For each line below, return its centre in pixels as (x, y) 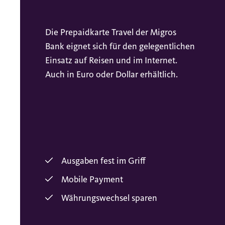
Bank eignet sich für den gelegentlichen (120, 46)
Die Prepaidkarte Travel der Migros (111, 32)
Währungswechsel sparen (109, 198)
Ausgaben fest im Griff (103, 161)
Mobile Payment (92, 180)
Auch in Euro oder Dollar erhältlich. (111, 74)
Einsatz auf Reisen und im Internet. (111, 60)
